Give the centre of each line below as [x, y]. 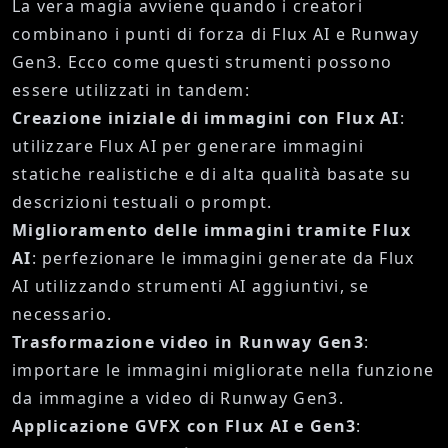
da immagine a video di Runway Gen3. [178, 398]
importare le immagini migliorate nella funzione [223, 370]
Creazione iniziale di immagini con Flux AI [206, 118]
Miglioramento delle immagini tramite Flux [212, 230]
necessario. [62, 314]
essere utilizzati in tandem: [131, 90]
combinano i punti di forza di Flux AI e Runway [215, 34]
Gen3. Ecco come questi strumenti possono [202, 62]
